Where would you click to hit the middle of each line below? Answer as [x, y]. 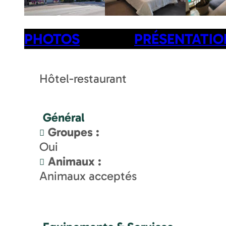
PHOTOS [52, 39]
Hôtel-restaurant [83, 79]
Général [64, 118]
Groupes [72, 132]
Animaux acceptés [88, 176]
